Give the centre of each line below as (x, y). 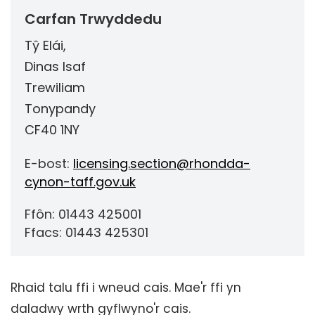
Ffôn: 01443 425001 (83, 214)
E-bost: (49, 163)
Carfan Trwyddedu (93, 19)
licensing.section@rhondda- (162, 163)
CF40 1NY (52, 130)
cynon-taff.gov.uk (80, 182)
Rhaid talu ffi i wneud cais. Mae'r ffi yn (129, 288)
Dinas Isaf (55, 66)
